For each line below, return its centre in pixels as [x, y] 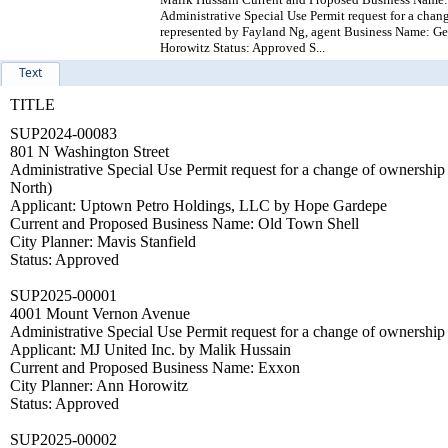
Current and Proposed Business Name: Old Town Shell [184, 223]
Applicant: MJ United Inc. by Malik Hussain [150, 349]
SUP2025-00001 [63, 295]
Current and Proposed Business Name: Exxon [155, 367]
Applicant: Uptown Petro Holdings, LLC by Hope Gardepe [198, 205]
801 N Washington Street [89, 151]
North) [31, 187]
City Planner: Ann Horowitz [99, 385]
